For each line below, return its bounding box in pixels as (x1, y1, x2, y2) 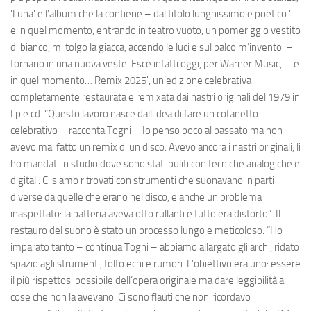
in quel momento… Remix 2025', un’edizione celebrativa (10, 74, 251, 87)
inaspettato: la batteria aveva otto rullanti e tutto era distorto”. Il (10, 208, 280, 221)
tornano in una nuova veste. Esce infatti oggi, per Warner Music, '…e (10, 58, 299, 71)
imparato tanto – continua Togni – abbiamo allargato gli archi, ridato (10, 241, 299, 254)
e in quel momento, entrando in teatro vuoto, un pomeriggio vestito (10, 24, 301, 37)
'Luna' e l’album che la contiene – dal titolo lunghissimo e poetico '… (10, 8, 299, 21)
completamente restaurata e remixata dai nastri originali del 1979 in (10, 91, 300, 104)
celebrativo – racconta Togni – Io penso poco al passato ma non (10, 124, 283, 137)
